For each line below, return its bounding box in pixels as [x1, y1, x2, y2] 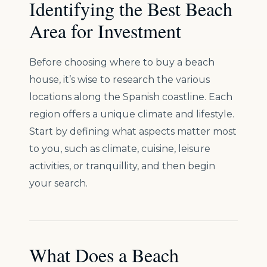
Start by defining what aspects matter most [29, 126, 237, 138]
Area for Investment [29, 18, 181, 44]
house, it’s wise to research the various [29, 74, 210, 86]
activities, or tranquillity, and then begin [29, 160, 215, 172]
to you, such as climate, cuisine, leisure [29, 143, 210, 155]
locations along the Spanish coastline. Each [29, 91, 232, 103]
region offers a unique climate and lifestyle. [29, 108, 234, 120]
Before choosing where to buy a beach [29, 57, 215, 69]
